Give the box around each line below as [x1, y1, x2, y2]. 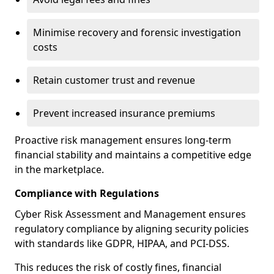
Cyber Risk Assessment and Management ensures [15, 207, 246, 221]
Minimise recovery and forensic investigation [33, 26, 241, 39]
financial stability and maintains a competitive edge [15, 148, 251, 161]
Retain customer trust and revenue [33, 73, 195, 87]
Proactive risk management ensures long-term [15, 133, 231, 147]
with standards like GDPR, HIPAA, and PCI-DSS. [15, 237, 229, 250]
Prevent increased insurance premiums [33, 106, 215, 120]
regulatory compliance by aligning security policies [15, 222, 249, 235]
